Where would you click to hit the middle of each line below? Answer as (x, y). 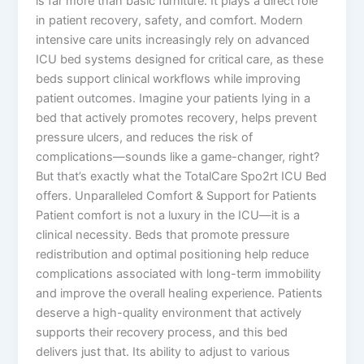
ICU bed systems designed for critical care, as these (180, 60)
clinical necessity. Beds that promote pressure (163, 235)
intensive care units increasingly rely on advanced (173, 40)
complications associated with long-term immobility (179, 274)
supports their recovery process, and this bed (162, 333)
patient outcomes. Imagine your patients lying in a (173, 99)
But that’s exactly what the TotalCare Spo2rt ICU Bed (182, 177)
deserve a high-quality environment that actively (169, 313)
